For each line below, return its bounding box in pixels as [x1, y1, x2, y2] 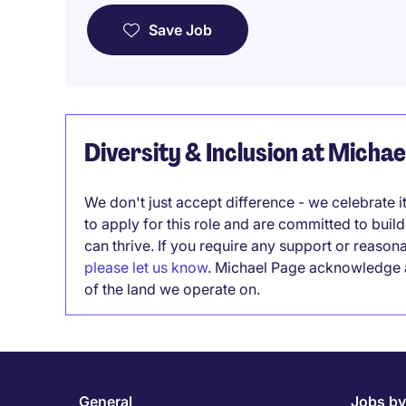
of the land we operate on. [84, 280, 260, 298]
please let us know [84, 258, 208, 276]
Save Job [149, 21, 212, 39]
